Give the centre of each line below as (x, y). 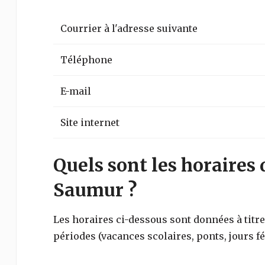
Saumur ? (95, 190)
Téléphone (86, 60)
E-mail (75, 91)
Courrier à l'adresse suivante (129, 28)
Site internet (90, 122)
